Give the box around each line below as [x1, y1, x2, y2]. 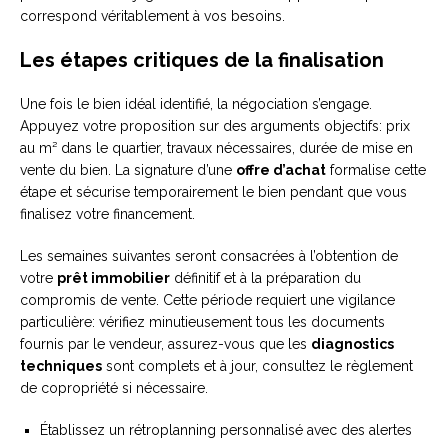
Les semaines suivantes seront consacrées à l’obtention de [20, 248, 398, 265]
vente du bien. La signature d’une [20, 162, 236, 179]
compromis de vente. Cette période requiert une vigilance [20, 292, 395, 309]
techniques [20, 358, 102, 375]
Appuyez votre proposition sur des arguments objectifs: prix [20, 118, 410, 135]
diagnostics [311, 336, 394, 353]
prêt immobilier [57, 270, 170, 287]
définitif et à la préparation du [170, 270, 361, 287]
